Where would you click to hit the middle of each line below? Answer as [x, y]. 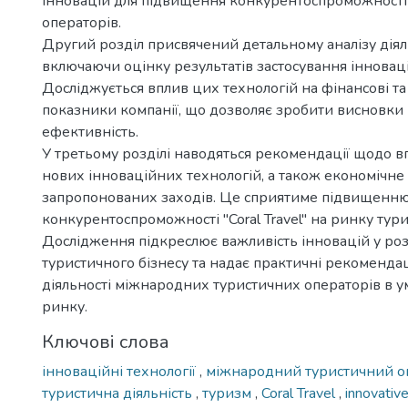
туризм [229, 393]
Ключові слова [106, 342]
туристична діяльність [119, 393]
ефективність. [90, 132]
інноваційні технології [121, 372]
